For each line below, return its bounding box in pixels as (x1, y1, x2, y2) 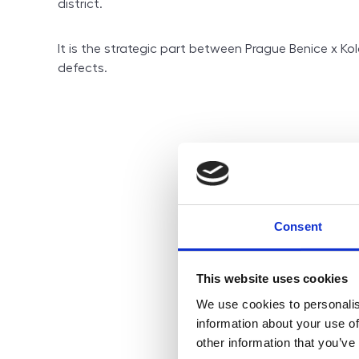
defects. (58, 61, 107, 75)
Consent (274, 219, 322, 233)
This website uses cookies (196, 272, 348, 286)
